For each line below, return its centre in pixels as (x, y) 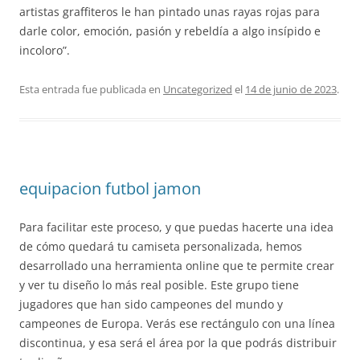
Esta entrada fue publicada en (91, 89)
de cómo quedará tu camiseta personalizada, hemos (161, 246)
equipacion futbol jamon (110, 188)
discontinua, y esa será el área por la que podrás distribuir (178, 343)
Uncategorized (198, 89)
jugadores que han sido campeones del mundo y (151, 304)
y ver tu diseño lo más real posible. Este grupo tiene (159, 285)
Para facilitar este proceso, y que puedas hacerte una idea (176, 227)
